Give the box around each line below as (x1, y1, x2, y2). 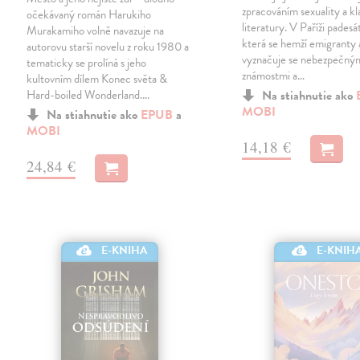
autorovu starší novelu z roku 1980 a (27, 38, 190, 56)
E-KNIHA (101, 241, 148, 259)
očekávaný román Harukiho (27, 6, 152, 24)
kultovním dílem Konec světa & (27, 70, 168, 88)
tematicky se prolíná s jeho (27, 54, 147, 72)
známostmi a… (242, 67, 305, 85)
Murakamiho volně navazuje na (27, 22, 165, 40)
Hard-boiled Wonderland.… (27, 86, 150, 104)
